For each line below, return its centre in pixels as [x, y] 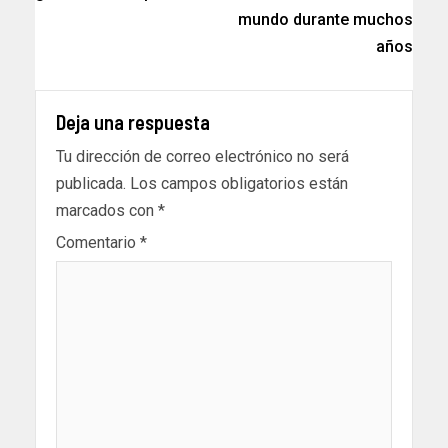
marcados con [107, 211]
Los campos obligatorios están [239, 184]
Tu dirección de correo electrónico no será [202, 157]
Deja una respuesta [133, 122]
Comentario [98, 243]
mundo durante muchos [325, 20]
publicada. [91, 184]
